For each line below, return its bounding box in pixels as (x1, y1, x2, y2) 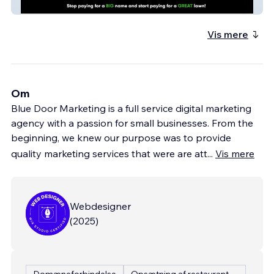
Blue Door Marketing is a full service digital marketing (11, 102, 251, 114)
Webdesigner (70, 199, 131, 212)
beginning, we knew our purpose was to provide (11, 131, 231, 144)
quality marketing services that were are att (11, 147, 207, 160)
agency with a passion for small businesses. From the (11, 116, 253, 129)
